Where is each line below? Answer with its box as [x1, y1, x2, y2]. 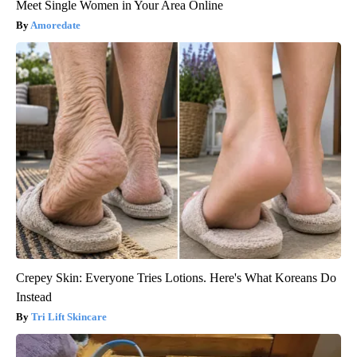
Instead [16, 289, 52, 304]
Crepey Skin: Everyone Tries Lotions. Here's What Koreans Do [16, 270, 336, 284]
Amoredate [30, 18, 80, 31]
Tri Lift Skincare [31, 310, 107, 323]
